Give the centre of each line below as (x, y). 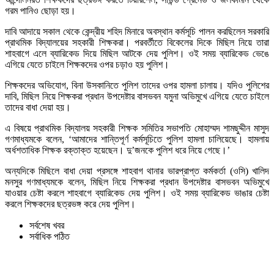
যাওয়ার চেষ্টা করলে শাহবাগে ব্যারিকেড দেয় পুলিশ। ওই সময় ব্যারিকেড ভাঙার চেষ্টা (137, 193)
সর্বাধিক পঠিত (50, 237)
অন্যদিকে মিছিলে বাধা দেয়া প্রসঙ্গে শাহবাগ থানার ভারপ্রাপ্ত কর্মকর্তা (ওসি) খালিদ (137, 171)
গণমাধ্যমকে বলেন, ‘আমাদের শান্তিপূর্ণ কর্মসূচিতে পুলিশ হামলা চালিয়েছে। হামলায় (137, 139)
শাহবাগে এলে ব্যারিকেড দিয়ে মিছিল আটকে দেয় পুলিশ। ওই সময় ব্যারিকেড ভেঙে (137, 54)
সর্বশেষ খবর (47, 226)
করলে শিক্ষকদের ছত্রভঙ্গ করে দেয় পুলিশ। (70, 204)
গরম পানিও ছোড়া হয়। (40, 11)
